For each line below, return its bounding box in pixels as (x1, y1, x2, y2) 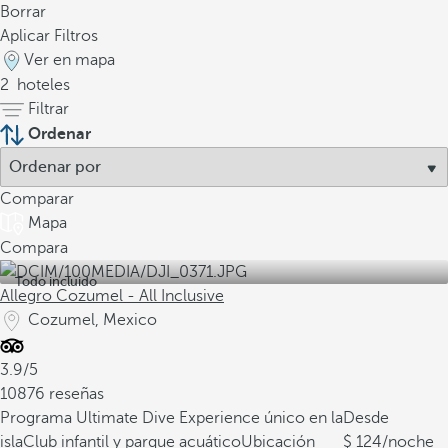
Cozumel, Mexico (28, 311, 157, 329)
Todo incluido (15, 274, 97, 289)
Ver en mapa (24, 51, 115, 69)
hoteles (13, 76, 70, 94)
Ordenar (28, 125, 91, 143)
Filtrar (28, 100, 69, 118)
